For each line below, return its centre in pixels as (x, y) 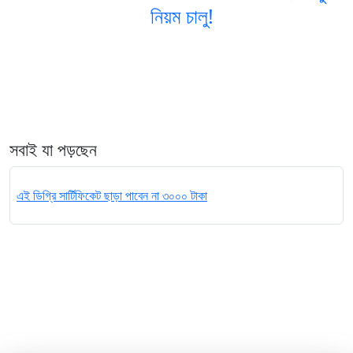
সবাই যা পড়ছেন (53, 150)
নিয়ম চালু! (182, 16)
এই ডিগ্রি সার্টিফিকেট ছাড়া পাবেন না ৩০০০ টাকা (112, 196)
